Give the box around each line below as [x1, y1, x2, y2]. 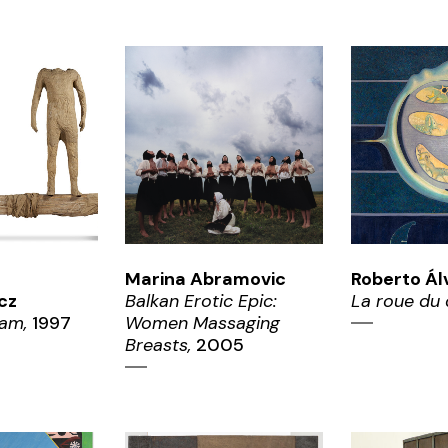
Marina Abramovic [125, 267, 286, 292]
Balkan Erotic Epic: [125, 289, 277, 314]
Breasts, [125, 333, 191, 358]
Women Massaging [125, 311, 280, 336]
